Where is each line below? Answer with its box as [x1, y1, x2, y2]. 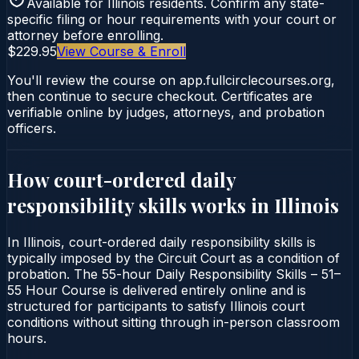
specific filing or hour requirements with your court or [7, 10, 337, 27]
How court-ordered [7, 166, 191, 192]
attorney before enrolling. [7, 26, 163, 43]
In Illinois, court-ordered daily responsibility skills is [7, 233, 316, 250]
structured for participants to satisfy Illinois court [7, 297, 305, 314]
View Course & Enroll [57, 42, 186, 59]
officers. [7, 119, 56, 136]
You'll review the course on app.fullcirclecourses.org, [7, 71, 335, 88]
